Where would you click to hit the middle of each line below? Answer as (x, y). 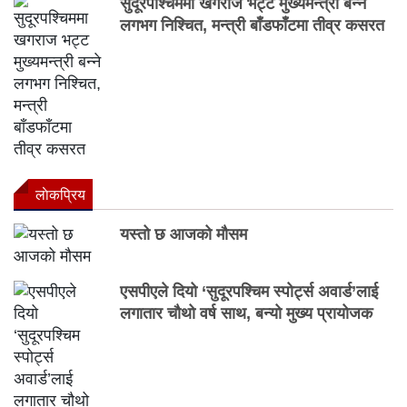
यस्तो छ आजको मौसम (184, 235)
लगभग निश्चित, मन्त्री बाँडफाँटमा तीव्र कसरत (253, 26)
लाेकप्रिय (60, 195)
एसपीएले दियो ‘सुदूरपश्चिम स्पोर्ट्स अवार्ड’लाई (249, 292)
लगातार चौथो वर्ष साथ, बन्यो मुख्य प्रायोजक (247, 314)
